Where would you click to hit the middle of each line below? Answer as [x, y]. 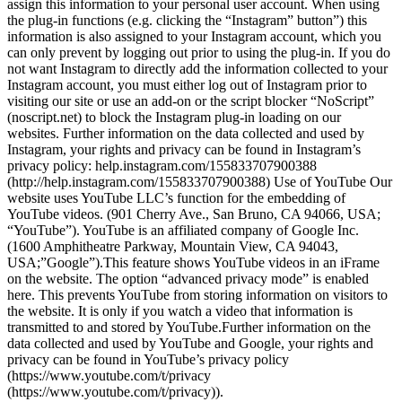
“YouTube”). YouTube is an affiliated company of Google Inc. [183, 230]
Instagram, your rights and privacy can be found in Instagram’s [184, 149]
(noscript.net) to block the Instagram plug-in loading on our [174, 117]
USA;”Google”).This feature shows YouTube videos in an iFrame [193, 262]
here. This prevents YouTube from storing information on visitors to [197, 294]
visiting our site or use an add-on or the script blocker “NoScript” [191, 100]
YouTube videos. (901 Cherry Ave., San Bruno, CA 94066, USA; [194, 214]
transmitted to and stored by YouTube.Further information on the [189, 327]
